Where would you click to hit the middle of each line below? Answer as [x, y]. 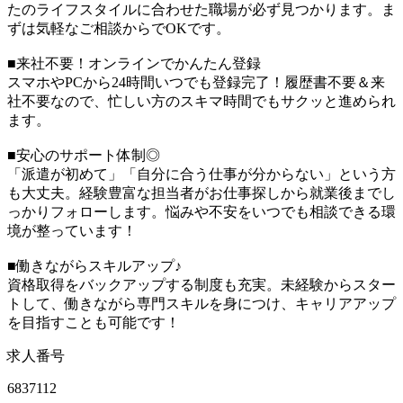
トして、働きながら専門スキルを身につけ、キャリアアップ [201, 303]
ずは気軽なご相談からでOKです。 [119, 28]
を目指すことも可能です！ [94, 322]
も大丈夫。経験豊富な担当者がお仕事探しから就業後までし [201, 193]
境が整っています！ [72, 230]
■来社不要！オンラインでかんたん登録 [134, 63]
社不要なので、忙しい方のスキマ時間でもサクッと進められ [201, 101]
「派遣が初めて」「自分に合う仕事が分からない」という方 [201, 174]
